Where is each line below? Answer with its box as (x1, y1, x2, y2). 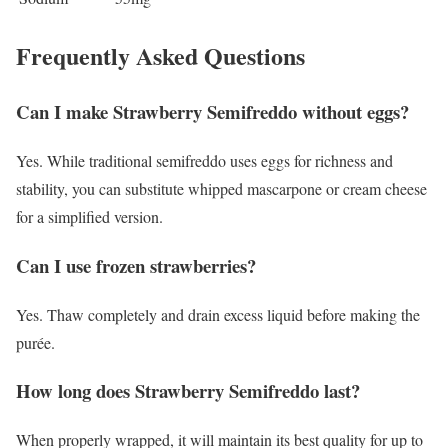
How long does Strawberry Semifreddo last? (16, 377, 360, 405)
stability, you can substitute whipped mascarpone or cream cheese (16, 178, 427, 200)
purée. (16, 331, 55, 353)
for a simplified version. (16, 206, 163, 228)
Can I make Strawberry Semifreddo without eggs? (16, 98, 409, 126)
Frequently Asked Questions (16, 37, 305, 73)
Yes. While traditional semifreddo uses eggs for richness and (16, 150, 393, 172)
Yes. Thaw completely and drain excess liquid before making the (16, 303, 420, 325)
